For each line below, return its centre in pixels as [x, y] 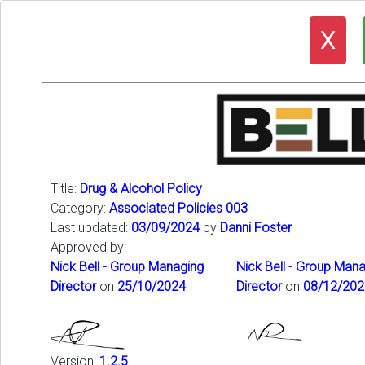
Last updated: [91, 228]
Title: [65, 189]
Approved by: [88, 247]
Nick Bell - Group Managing [127, 267]
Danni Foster [256, 228]
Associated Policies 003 [178, 208]
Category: [80, 208]
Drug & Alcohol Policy [141, 189]
